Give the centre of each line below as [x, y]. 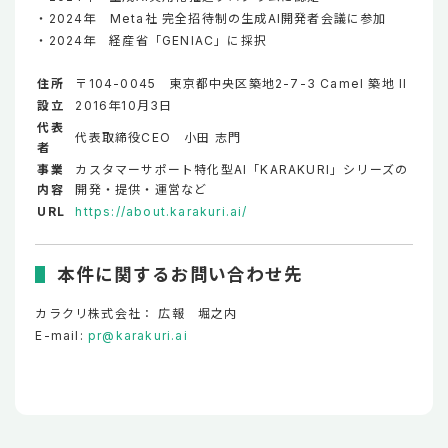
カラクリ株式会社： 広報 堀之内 [136, 313]
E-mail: [62, 335]
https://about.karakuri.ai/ [161, 211]
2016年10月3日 [124, 105]
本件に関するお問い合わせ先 [180, 274]
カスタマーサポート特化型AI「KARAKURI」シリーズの [242, 169]
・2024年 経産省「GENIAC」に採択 [151, 40]
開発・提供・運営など [154, 189]
